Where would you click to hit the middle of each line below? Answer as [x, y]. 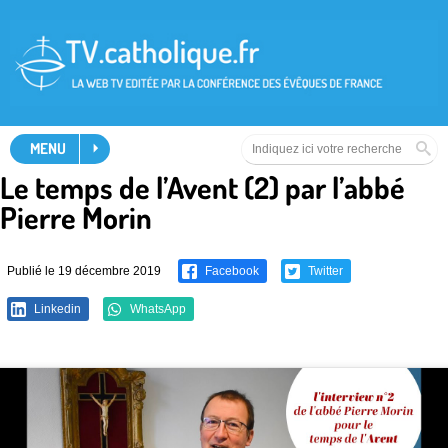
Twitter [324, 270]
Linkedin [56, 308]
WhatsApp [156, 308]
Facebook [230, 270]
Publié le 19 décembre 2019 [84, 270]
